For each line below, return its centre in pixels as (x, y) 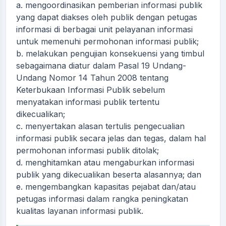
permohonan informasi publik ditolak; (88, 150)
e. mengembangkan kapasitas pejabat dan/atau (106, 187)
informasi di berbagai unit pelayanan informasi (104, 29)
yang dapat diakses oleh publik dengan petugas (107, 17)
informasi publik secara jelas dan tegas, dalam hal (111, 138)
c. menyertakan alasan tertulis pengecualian (100, 126)
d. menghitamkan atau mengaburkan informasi (105, 162)
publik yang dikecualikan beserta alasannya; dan (109, 175)
